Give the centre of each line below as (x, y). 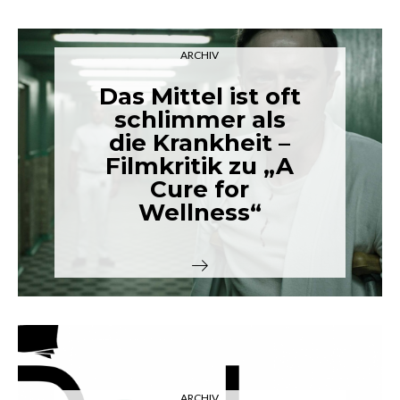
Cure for (200, 189)
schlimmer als (200, 120)
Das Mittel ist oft (200, 96)
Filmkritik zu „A (200, 166)
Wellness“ (200, 212)
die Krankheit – (200, 143)
